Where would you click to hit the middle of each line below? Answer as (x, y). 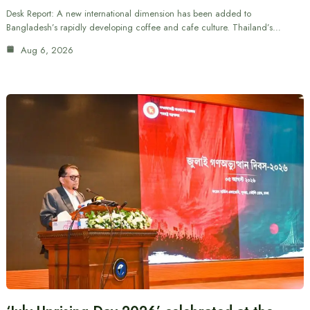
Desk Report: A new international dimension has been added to (128, 13)
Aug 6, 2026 (45, 50)
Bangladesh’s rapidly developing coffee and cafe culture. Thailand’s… (143, 27)
